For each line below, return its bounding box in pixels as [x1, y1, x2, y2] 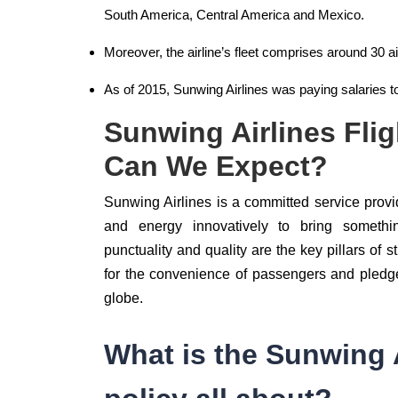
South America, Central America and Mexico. [104, 7, 364, 22]
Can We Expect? [104, 150, 328, 182]
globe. [104, 291, 143, 306]
